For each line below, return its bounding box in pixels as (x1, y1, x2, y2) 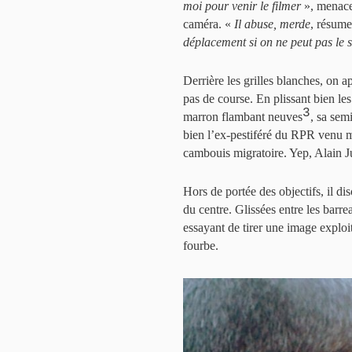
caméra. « (183, 17, 234, 31)
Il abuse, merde (234, 17, 310, 31)
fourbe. (183, 239, 218, 252)
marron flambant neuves (183, 110, 302, 123)
